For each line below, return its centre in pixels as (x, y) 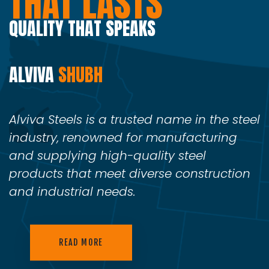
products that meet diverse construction (130, 173)
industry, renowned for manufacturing (123, 137)
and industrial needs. (72, 191)
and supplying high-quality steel (107, 155)
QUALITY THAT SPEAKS (82, 29)
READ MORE (81, 242)
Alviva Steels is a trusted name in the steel (134, 119)
